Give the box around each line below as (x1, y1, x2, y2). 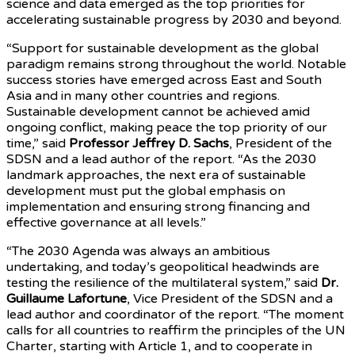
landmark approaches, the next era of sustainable (6, 166, 306, 183)
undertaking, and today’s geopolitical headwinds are (6, 258, 319, 275)
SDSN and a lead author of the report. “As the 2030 (6, 151, 316, 167)
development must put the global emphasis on (6, 182, 285, 199)
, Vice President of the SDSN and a (127, 290, 333, 307)
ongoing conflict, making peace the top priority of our (6, 119, 327, 136)
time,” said (6, 135, 69, 151)
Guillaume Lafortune (6, 290, 127, 307)
